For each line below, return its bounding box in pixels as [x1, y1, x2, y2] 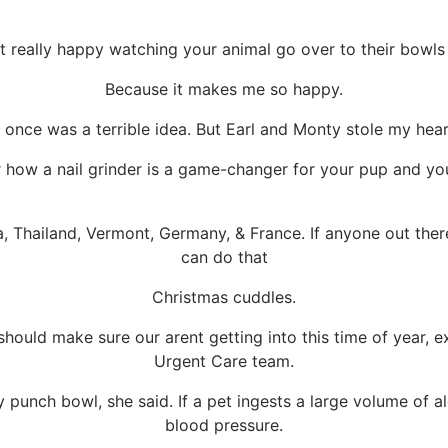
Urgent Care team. [154, 351, 294, 372]
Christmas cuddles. [152, 287, 296, 308]
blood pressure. [165, 415, 283, 436]
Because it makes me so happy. [105, 79, 343, 100]
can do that [180, 247, 268, 268]
